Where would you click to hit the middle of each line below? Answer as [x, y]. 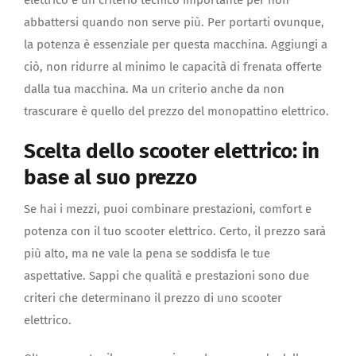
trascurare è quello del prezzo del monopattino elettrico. [176, 112]
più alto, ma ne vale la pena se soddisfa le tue [147, 253]
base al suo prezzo [110, 178]
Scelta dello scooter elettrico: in [172, 152]
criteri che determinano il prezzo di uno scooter [153, 298]
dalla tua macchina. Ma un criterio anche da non [154, 89]
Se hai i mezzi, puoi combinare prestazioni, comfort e [168, 209]
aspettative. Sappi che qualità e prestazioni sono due [166, 275]
